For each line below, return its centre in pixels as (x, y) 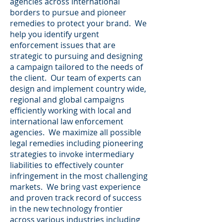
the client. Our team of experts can (76, 78)
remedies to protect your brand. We (78, 23)
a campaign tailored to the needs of (76, 67)
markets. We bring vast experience (75, 187)
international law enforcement (67, 121)
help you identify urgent (55, 34)
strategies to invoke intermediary (72, 154)
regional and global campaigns (67, 100)
